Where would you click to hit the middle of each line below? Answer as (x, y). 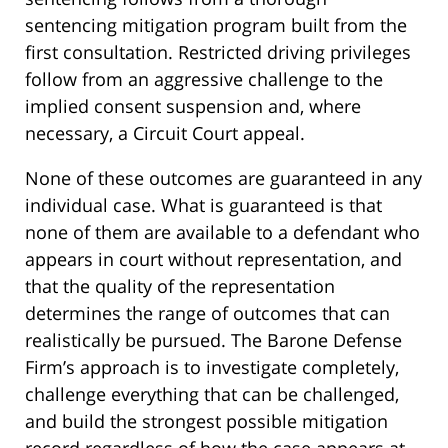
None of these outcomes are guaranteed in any (223, 178)
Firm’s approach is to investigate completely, (212, 367)
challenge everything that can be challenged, (212, 394)
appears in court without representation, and (213, 259)
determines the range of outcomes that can (207, 313)
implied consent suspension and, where (193, 106)
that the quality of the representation (180, 286)
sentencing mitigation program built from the (216, 25)
